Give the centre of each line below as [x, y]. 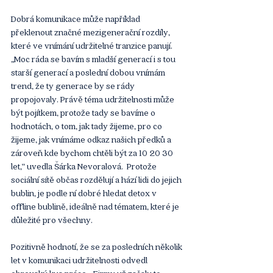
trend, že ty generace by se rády [74, 85]
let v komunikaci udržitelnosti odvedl [80, 259]
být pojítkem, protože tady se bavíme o [84, 112]
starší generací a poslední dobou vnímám [89, 72]
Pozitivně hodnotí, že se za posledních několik [97, 246]
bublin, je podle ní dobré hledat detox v [85, 192]
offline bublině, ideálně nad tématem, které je [96, 206]
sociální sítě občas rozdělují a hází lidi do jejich [97, 179]
